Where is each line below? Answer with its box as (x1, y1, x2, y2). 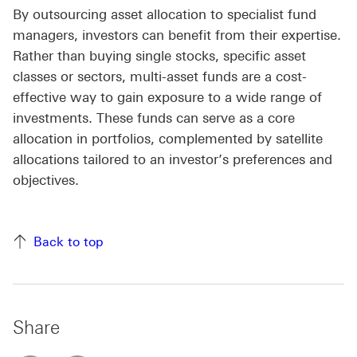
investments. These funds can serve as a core (13, 110, 295, 127)
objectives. (13, 172, 79, 189)
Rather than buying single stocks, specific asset (13, 48, 306, 65)
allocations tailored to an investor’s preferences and (13, 151, 332, 168)
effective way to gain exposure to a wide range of (13, 89, 322, 106)
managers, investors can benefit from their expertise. (13, 27, 341, 44)
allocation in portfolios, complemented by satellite (13, 131, 323, 147)
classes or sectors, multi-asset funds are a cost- (13, 69, 307, 85)
